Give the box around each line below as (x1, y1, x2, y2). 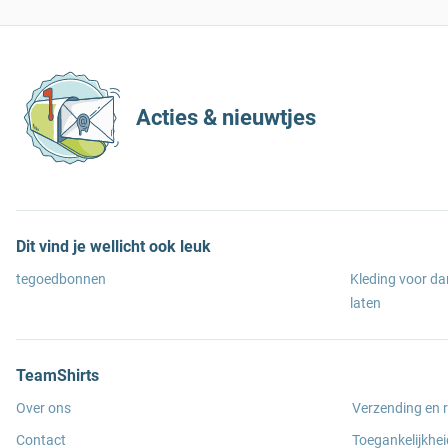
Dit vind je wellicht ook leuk (16, 237, 211, 256)
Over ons (16, 400, 71, 416)
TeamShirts (16, 366, 99, 385)
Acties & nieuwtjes (136, 105, 316, 130)
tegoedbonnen (16, 271, 106, 287)
